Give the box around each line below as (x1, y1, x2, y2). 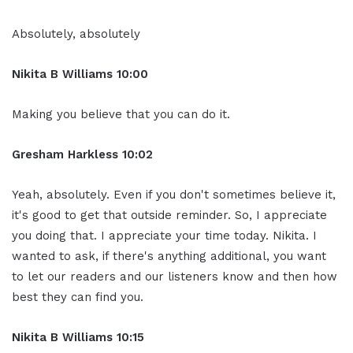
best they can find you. (12, 289, 143, 304)
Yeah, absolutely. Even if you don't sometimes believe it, (12, 187, 336, 202)
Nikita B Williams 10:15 (12, 329, 144, 344)
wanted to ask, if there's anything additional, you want (12, 248, 326, 263)
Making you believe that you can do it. (12, 106, 230, 121)
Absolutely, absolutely (12, 26, 140, 41)
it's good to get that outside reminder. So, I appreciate (12, 207, 327, 222)
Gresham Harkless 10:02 (12, 147, 153, 162)
